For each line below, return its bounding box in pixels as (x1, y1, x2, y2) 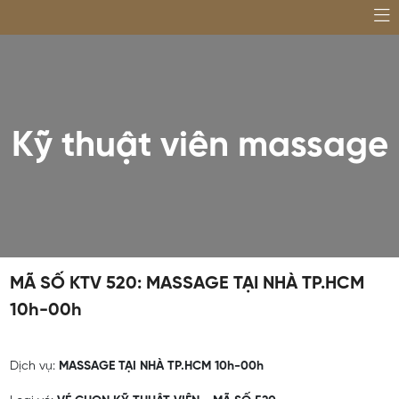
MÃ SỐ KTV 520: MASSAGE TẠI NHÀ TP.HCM (9, 274, 364, 293)
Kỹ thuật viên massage (11, 126, 388, 165)
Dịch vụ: (9, 360, 55, 373)
